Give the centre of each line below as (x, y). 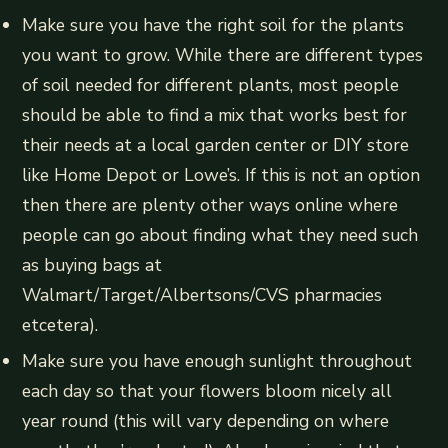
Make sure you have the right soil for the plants (213, 25)
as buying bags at (92, 265)
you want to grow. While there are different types (223, 55)
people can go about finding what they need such (220, 235)
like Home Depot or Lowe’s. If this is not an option (221, 175)
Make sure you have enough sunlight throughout (217, 360)
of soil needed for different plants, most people (211, 85)
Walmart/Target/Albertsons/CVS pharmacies (202, 295)
